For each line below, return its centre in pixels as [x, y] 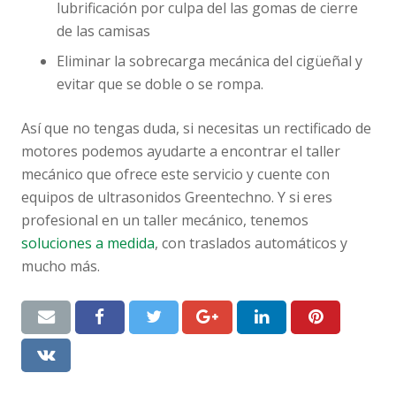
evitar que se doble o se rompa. [160, 84]
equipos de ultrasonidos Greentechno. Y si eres [177, 197]
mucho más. [61, 266]
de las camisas [103, 30]
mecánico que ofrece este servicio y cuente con [175, 174]
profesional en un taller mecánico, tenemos [165, 220]
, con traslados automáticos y [251, 243]
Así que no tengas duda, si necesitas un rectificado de [196, 128]
